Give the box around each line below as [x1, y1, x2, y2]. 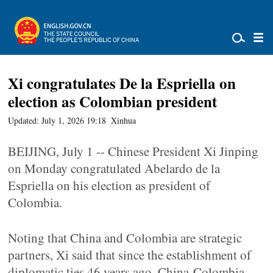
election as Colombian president [8, 90, 218, 113]
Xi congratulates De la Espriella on [8, 72, 236, 94]
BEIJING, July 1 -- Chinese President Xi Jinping [8, 143, 259, 160]
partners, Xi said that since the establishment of [8, 246, 252, 263]
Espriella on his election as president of [8, 177, 211, 194]
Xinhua [111, 115, 136, 126]
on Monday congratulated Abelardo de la [8, 160, 221, 177]
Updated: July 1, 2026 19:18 [8, 115, 107, 126]
